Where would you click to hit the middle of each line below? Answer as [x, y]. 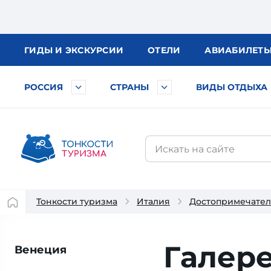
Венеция [41, 250]
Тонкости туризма [77, 201]
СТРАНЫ [129, 87]
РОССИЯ [44, 87]
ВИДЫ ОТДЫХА [232, 87]
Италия [153, 201]
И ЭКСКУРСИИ [89, 50]
